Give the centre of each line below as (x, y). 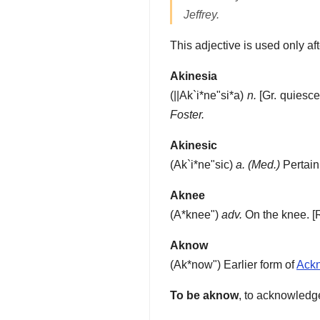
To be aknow (204, 296)
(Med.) (264, 165)
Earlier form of (260, 265)
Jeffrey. (201, 15)
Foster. (187, 115)
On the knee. (276, 215)
